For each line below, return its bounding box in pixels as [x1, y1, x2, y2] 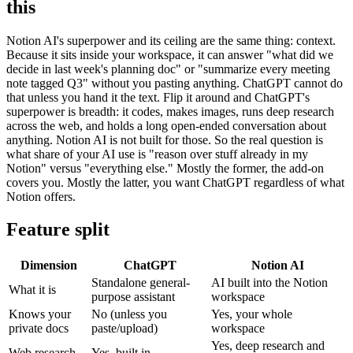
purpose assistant [91, 290, 175, 304]
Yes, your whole [211, 307, 292, 321]
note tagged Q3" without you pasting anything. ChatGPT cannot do [6, 76, 343, 90]
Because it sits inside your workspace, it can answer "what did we [6, 47, 333, 61]
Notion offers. [6, 189, 76, 203]
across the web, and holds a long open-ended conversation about [6, 118, 326, 132]
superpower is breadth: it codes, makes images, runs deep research [6, 104, 334, 118]
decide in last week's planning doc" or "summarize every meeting [6, 61, 330, 76]
